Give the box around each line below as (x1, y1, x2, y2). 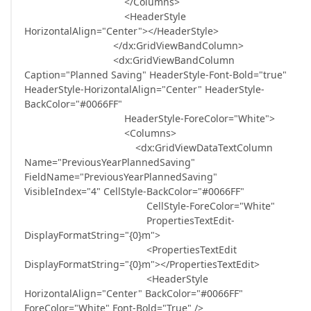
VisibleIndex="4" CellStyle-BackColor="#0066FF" (24, 185, 244, 198)
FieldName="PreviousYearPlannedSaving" (24, 170, 217, 183)
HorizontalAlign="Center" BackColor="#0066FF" (24, 287, 243, 300)
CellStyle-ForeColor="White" (24, 199, 275, 212)
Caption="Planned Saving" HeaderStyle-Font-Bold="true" (24, 68, 287, 81)
